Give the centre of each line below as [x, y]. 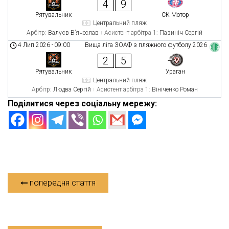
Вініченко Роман [175, 89]
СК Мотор [176, 15]
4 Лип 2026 [34, 45]
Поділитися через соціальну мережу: [82, 104]
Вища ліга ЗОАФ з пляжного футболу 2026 [146, 45]
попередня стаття [62, 183]
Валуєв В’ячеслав [73, 32]
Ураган [176, 72]
